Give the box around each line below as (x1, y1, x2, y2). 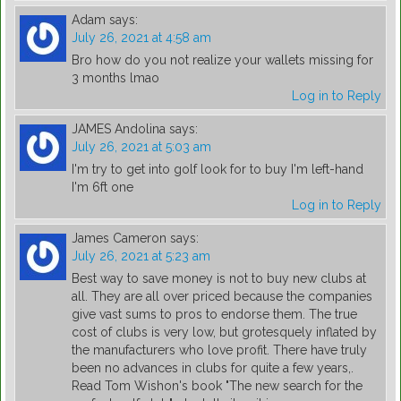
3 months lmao (72, 71, 159, 86)
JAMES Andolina (72, 122, 166, 137)
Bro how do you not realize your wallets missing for (72, 53, 373, 68)
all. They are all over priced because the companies (72, 289, 372, 304)
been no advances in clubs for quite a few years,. (72, 361, 354, 376)
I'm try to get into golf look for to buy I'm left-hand (72, 162, 363, 177)
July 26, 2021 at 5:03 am (72, 140, 211, 155)
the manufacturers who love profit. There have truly (72, 343, 367, 358)
